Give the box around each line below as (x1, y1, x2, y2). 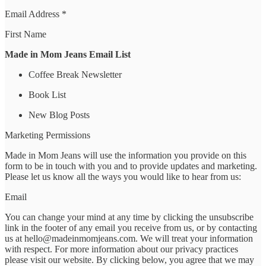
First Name (5, 28, 46, 39)
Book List (28, 89, 66, 100)
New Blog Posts (28, 109, 90, 120)
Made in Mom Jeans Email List (5, 49, 131, 59)
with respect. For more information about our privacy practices (5, 243, 238, 254)
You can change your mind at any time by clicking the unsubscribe (5, 211, 254, 222)
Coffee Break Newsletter (28, 69, 122, 80)
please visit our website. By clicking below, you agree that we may (5, 254, 254, 265)
